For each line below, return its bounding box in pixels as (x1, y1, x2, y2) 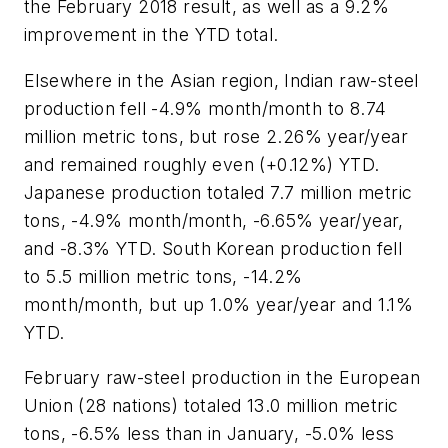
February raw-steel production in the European (24, 367, 420, 389)
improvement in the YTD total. (24, 24, 279, 46)
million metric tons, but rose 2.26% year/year (24, 125, 408, 147)
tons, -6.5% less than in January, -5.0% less (24, 423, 395, 445)
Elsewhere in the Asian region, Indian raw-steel (24, 69, 419, 91)
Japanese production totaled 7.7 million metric (24, 181, 413, 203)
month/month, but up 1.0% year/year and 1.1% (24, 293, 414, 315)
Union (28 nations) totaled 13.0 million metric (24, 395, 399, 417)
